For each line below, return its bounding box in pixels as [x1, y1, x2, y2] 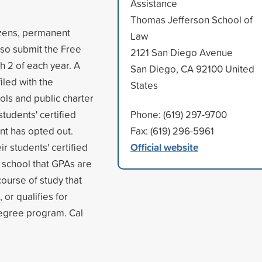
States [130, 78, 158, 92]
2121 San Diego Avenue [130, 45, 233, 59]
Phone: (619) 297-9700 [130, 107, 227, 121]
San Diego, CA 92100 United [130, 61, 254, 75]
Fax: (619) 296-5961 [130, 123, 214, 137]
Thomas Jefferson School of [130, 12, 253, 26]
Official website [130, 139, 198, 154]
